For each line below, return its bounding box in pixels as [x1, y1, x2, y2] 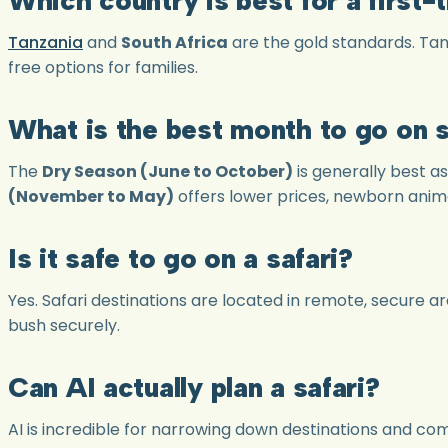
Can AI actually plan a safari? [8, 369, 380, 404]
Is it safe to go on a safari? [8, 240, 353, 275]
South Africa [121, 30, 228, 54]
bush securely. [8, 313, 120, 337]
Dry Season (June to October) [42, 159, 293, 183]
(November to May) [8, 184, 174, 208]
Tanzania [8, 30, 83, 54]
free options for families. [8, 55, 198, 79]
